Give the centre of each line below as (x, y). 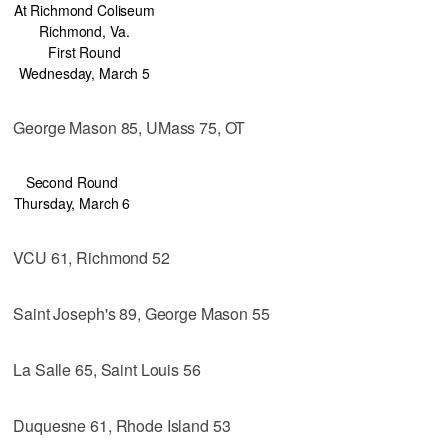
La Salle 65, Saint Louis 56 (107, 369)
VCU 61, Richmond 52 (91, 257)
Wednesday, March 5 (84, 72)
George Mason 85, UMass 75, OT (129, 127)
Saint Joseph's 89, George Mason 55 (141, 313)
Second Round (71, 181)
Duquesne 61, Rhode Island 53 (122, 425)
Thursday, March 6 (72, 202)
